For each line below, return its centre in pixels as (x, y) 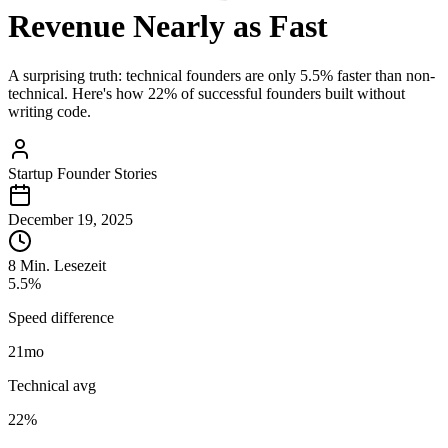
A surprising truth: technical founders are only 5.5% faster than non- (221, 75)
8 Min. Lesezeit (57, 265)
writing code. (49, 111)
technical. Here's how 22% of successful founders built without (206, 93)
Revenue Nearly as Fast (168, 26)
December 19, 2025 (70, 219)
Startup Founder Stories (82, 173)
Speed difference (61, 317)
